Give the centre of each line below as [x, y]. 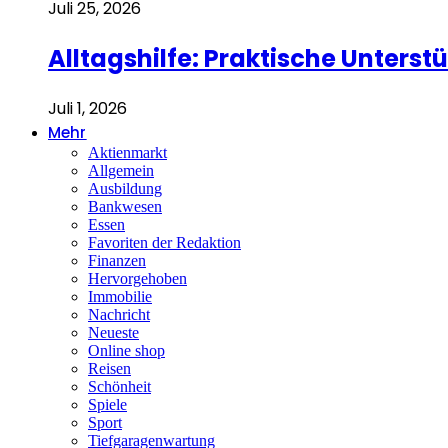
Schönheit [119, 387]
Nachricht [119, 315]
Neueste [113, 333]
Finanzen [117, 261]
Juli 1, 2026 [87, 109]
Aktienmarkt [127, 153]
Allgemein [121, 171]
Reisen [109, 369]
